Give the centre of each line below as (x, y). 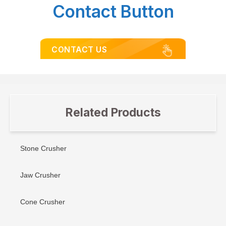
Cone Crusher (43, 202)
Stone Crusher (43, 148)
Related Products (113, 113)
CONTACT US (79, 50)
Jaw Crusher (40, 175)
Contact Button (113, 11)
